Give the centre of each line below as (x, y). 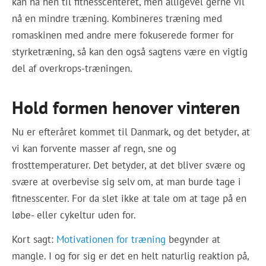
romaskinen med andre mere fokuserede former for (123, 35)
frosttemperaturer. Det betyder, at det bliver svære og (129, 165)
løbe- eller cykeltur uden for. (74, 215)
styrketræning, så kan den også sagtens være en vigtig (130, 52)
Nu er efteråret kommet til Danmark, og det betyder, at (131, 132)
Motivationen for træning (111, 239)
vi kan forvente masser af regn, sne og (94, 149)
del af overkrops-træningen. (72, 69)
